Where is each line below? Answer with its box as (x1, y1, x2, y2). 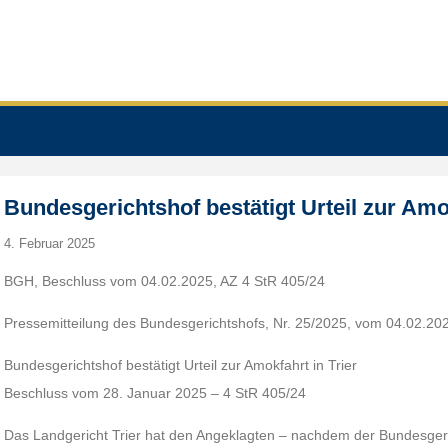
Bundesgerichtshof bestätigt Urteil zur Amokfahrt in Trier (4, 357, 358, 373)
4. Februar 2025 (4, 236, 96, 251)
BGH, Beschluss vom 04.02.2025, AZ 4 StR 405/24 (4, 273, 326, 289)
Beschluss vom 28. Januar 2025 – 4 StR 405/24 (4, 385, 307, 401)
